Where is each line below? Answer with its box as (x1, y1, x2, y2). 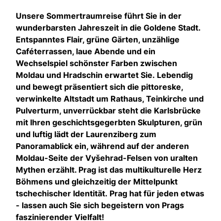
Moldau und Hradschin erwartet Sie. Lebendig (16, 70, 193, 80)
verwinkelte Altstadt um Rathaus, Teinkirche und (16, 93, 204, 104)
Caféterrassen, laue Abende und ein (16, 46, 155, 56)
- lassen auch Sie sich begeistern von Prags (16, 200, 184, 210)
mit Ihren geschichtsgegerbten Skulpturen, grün (16, 117, 202, 127)
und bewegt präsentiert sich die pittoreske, (16, 81, 183, 92)
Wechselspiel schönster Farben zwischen (16, 58, 177, 68)
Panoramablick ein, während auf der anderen (16, 141, 189, 151)
